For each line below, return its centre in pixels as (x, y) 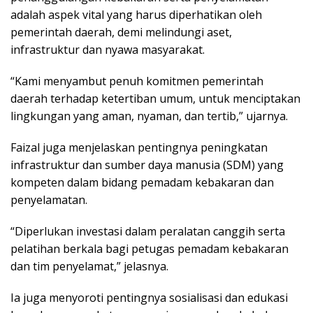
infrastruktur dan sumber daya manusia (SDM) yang (147, 165)
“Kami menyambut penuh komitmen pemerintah (137, 81)
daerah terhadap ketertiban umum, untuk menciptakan (155, 98)
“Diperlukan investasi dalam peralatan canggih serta (148, 231)
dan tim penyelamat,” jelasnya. (89, 266)
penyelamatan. (49, 199)
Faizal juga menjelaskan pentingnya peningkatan (139, 147)
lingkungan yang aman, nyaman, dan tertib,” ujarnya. (149, 116)
